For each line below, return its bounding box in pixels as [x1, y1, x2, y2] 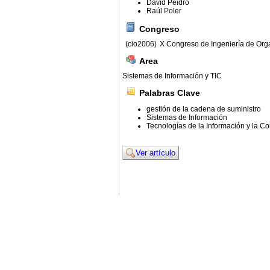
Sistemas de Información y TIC [122, 72, 222, 81]
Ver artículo [136, 148, 175, 158]
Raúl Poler [146, 7, 181, 16]
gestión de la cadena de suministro [146, 105, 261, 114]
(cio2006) [125, 40, 157, 49]
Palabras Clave [139, 88, 200, 98]
